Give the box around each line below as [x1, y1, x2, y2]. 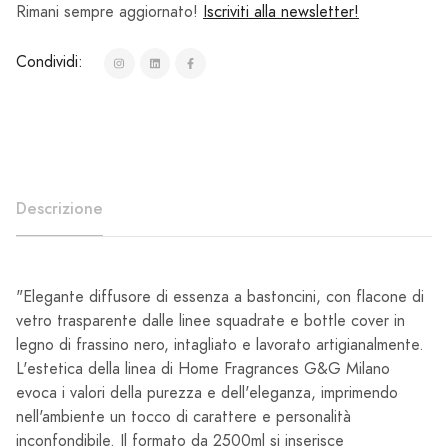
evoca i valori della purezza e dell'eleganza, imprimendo [16, 381, 398, 404]
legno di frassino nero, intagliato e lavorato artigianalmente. [16, 333, 424, 356]
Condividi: [16, 51, 83, 74]
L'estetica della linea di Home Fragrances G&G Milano [16, 357, 390, 380]
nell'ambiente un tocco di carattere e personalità [16, 405, 351, 428]
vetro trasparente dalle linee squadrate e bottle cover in [16, 309, 405, 332]
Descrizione [16, 196, 103, 220]
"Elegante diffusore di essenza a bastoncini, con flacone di [16, 285, 424, 308]
